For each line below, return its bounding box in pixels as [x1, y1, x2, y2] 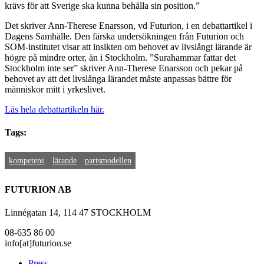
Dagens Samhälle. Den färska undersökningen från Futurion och [5, 31, 244, 41]
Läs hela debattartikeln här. [5, 104, 104, 114]
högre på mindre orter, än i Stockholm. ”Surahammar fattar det [5, 52, 236, 62]
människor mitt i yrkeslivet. [5, 84, 105, 94]
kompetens [9, 156, 44, 166]
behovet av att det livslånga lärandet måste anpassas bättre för [5, 73, 232, 84]
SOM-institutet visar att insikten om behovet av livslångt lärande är [5, 41, 252, 52]
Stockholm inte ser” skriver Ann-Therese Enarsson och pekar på [5, 62, 243, 73]
